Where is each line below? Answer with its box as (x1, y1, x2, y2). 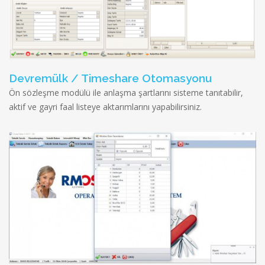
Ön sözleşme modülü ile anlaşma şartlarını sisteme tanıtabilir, (9, 87, 243, 99)
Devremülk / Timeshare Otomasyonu (9, 72, 212, 85)
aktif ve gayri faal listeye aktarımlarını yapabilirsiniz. (9, 101, 202, 113)
